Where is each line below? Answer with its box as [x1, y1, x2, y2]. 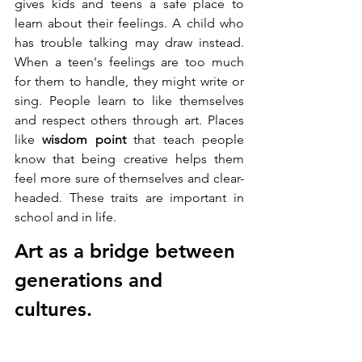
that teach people [125, 132, 245, 148]
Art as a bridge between [15, 239, 241, 263]
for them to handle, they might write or [15, 74, 244, 90]
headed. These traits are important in [15, 190, 244, 206]
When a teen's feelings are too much [15, 54, 244, 70]
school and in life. [15, 209, 116, 225]
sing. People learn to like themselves [15, 93, 244, 109]
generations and [15, 268, 168, 293]
